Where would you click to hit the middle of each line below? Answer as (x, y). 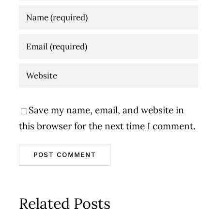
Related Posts (64, 203)
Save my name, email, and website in (106, 110)
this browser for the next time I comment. (107, 126)
